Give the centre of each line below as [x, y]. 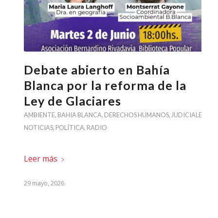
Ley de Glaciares [72, 100]
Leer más [40, 158]
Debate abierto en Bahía [97, 69]
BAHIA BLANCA [79, 115]
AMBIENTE [39, 115]
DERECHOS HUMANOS [136, 115]
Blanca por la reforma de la [105, 85]
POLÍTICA [70, 127]
